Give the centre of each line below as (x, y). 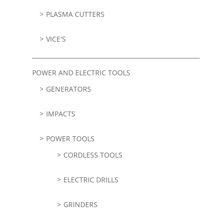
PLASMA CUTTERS (75, 14)
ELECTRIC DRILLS (91, 180)
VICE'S (56, 39)
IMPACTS (60, 114)
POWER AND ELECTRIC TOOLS (81, 73)
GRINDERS (80, 205)
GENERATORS (68, 89)
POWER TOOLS (70, 139)
